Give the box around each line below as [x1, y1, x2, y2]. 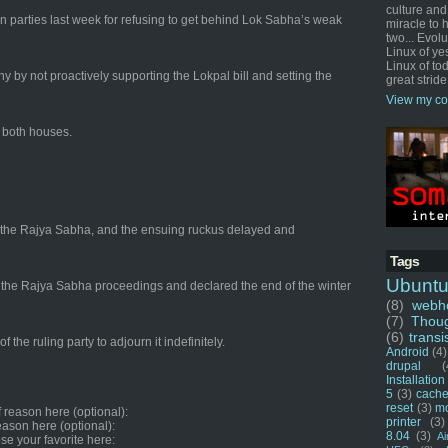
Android [386, 345, 429, 359]
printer [386, 415, 421, 429]
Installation [386, 373, 445, 387]
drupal [386, 359, 421, 373]
